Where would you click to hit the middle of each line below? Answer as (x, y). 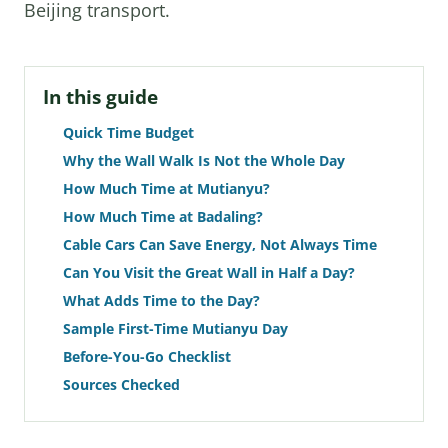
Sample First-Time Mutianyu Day (175, 328)
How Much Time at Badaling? (163, 216)
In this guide (100, 97)
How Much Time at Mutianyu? (166, 188)
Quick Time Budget (128, 132)
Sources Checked (121, 384)
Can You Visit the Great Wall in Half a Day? (209, 272)
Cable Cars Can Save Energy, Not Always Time (220, 244)
